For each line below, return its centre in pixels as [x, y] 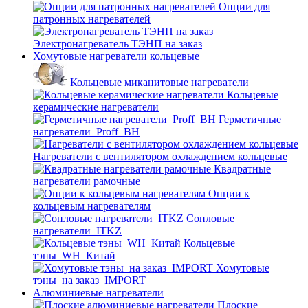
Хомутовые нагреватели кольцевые [116, 56]
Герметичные [250, 119]
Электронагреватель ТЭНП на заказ [118, 44]
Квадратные [242, 169]
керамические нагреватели [96, 107]
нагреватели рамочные [87, 181]
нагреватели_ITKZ [77, 231]
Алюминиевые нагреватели [98, 293]
